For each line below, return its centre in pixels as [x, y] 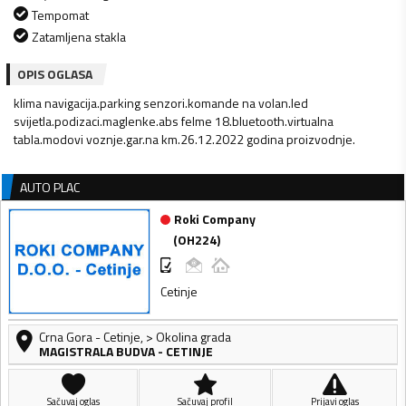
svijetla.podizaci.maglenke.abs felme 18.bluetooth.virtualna [174, 121]
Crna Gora [66, 337]
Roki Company [214, 219]
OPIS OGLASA [55, 73]
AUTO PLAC [50, 187]
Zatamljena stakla [79, 36]
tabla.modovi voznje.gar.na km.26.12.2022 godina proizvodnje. [184, 139]
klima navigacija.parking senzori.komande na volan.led [161, 102]
